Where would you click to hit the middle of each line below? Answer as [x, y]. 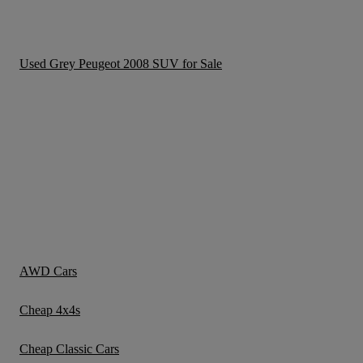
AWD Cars [48, 271]
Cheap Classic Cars [69, 349]
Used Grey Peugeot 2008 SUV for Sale [121, 64]
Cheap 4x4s [50, 310]
